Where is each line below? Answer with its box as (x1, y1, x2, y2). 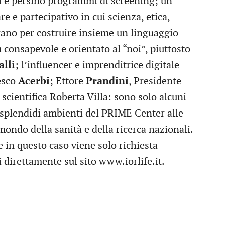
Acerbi (18, 75, 50, 87)
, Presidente (129, 75, 181, 87)
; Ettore (50, 75, 86, 87)
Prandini (86, 75, 129, 87)
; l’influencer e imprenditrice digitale (15, 59, 179, 71)
